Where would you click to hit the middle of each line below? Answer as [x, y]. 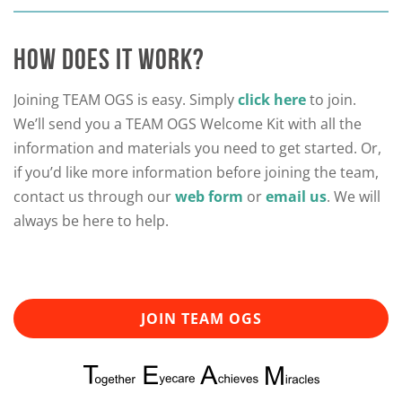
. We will [354, 196]
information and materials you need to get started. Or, [197, 148]
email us [296, 196]
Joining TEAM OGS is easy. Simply [126, 99]
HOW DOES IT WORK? [109, 58]
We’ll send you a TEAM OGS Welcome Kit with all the [188, 123]
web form [209, 196]
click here [272, 99]
